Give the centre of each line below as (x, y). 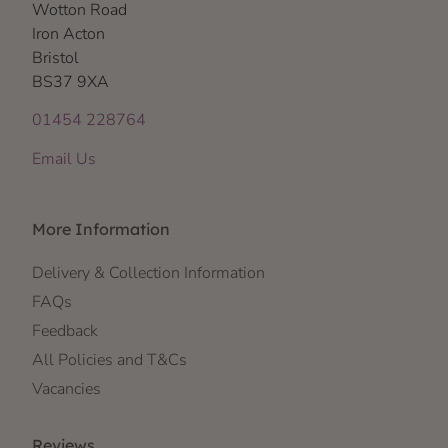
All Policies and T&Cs (109, 360)
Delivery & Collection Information (148, 273)
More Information (101, 229)
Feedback (65, 331)
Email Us (64, 158)
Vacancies (66, 389)
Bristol (55, 58)
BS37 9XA (70, 82)
